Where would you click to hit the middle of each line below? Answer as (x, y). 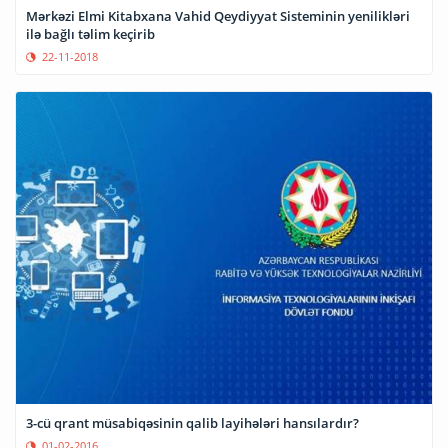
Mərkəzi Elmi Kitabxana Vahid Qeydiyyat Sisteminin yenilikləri (218, 15)
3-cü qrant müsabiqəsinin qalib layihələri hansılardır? (192, 423)
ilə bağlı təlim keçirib (90, 33)
